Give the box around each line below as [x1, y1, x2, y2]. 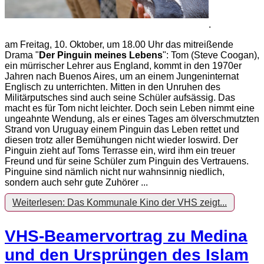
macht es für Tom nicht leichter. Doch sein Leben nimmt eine [5, 103, 255, 114]
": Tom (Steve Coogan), [163, 50, 259, 61]
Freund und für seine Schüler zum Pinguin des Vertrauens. [5, 156, 249, 167]
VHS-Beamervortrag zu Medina [5, 227, 247, 246]
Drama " [5, 50, 39, 61]
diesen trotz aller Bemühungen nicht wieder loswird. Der [5, 135, 238, 146]
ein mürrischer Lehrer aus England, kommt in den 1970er [5, 61, 242, 71]
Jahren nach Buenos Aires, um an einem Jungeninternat [5, 71, 239, 82]
